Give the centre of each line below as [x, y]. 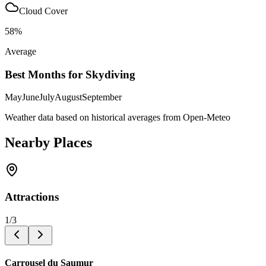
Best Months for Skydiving [70, 74]
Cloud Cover [43, 11]
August [68, 97]
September [102, 97]
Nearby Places [48, 143]
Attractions [32, 197]
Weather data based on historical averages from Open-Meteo [118, 118]
